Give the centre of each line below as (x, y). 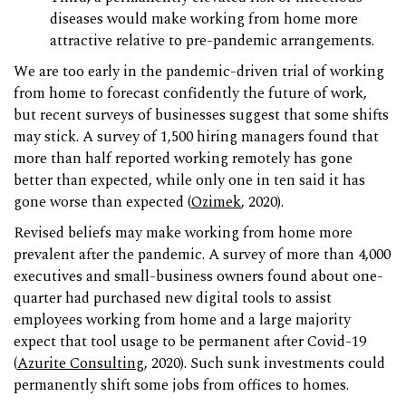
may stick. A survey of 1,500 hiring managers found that (196, 138)
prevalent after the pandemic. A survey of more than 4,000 (202, 256)
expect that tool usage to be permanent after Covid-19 (190, 343)
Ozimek (216, 203)
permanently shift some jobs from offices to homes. (181, 386)
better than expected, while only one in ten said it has (189, 181)
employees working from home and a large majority (182, 321)
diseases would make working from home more (204, 20)
